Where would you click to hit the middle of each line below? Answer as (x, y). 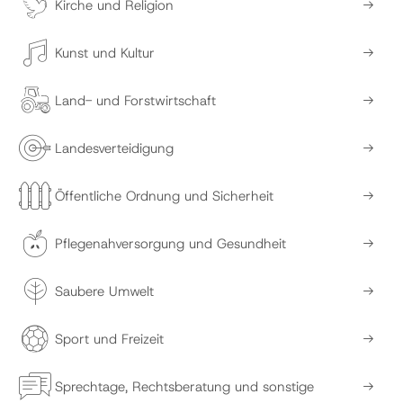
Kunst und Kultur (105, 53)
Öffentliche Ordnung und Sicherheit (164, 196)
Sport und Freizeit (109, 339)
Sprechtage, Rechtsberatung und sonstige (184, 386)
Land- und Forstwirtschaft (135, 100)
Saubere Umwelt (104, 291)
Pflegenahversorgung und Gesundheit (170, 243)
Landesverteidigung (114, 148)
